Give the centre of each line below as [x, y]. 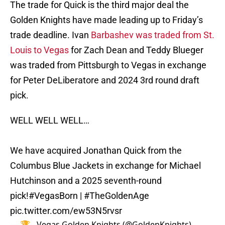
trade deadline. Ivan [50, 35]
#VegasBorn [53, 196]
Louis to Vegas [39, 50]
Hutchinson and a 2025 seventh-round [86, 181]
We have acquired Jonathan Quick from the [96, 151]
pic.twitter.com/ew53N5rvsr [66, 211]
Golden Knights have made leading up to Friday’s [106, 20]
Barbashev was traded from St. [153, 35]
